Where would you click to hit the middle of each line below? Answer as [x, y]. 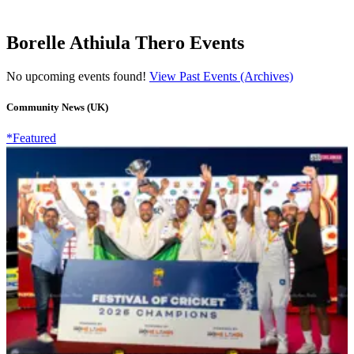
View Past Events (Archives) [221, 76]
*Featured [31, 137]
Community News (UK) [57, 107]
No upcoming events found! [78, 76]
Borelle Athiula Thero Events [125, 42]
